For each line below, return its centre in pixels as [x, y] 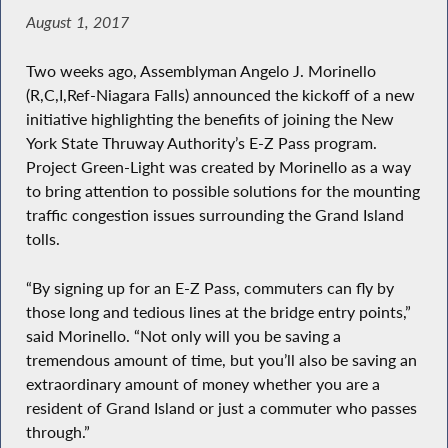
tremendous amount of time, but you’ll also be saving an [221, 359]
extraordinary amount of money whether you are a [202, 383]
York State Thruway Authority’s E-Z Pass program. [201, 143]
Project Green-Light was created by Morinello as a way [218, 167]
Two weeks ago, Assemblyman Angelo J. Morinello [200, 71]
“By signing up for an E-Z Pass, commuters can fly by [209, 287]
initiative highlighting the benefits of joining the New [209, 119]
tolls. [42, 239]
